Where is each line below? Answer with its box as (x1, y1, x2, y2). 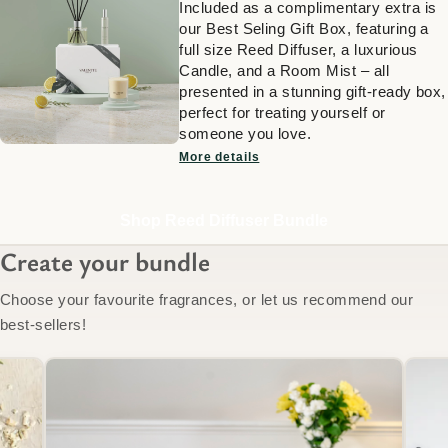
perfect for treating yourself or (179, 103, 386, 121)
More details (179, 149, 260, 164)
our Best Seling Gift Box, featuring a (179, 19, 429, 37)
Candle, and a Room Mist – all (179, 61, 390, 79)
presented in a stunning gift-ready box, (179, 82, 446, 100)
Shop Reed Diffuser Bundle (120, 211, 328, 229)
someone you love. (179, 124, 312, 142)
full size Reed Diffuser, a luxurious (179, 40, 418, 58)
